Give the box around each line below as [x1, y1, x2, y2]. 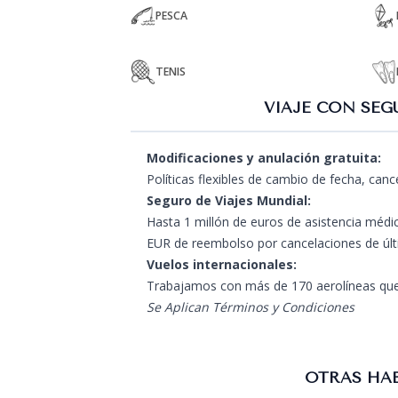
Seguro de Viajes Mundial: [146, 192, 311, 209]
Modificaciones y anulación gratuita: [146, 149, 381, 166]
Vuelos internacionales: [146, 256, 297, 273]
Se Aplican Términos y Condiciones [146, 298, 354, 315]
